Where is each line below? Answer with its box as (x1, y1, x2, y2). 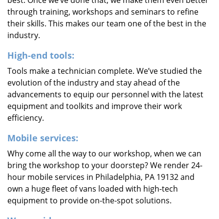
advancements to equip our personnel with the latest (7, 89, 203, 100)
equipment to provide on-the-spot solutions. (7, 195, 172, 206)
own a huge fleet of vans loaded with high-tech (7, 183, 178, 194)
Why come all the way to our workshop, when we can (7, 148, 201, 159)
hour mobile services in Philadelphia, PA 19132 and (7, 172, 195, 182)
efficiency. (7, 112, 44, 123)
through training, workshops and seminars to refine (7, 6, 198, 17)
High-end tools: (7, 49, 74, 61)
